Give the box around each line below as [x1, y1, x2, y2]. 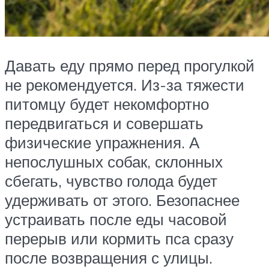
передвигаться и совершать [5, 113, 204, 133]
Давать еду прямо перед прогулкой [5, 55, 255, 75]
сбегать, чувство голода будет [5, 171, 217, 190]
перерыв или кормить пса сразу [5, 228, 234, 248]
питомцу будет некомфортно [5, 94, 209, 113]
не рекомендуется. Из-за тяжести [5, 74, 244, 94]
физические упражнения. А [5, 132, 199, 152]
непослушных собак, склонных [5, 151, 223, 171]
